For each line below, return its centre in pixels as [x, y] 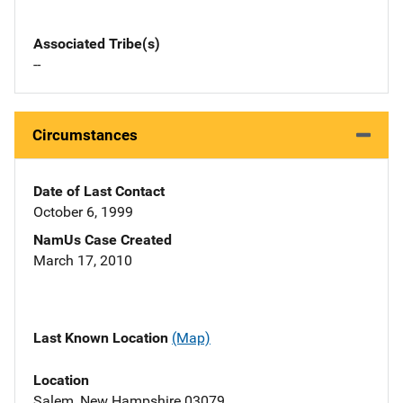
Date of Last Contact [99, 192]
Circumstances [85, 135]
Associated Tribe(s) [97, 44]
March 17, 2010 [83, 261]
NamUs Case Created [103, 240]
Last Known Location [103, 338]
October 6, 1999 [83, 212]
